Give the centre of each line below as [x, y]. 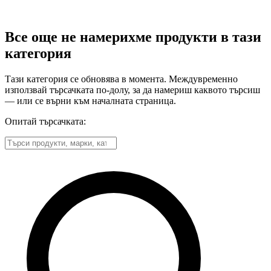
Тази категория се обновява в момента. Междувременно [121, 79]
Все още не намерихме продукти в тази [133, 37]
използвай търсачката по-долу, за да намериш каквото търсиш [132, 90]
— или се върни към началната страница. [90, 100]
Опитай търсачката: [45, 121]
